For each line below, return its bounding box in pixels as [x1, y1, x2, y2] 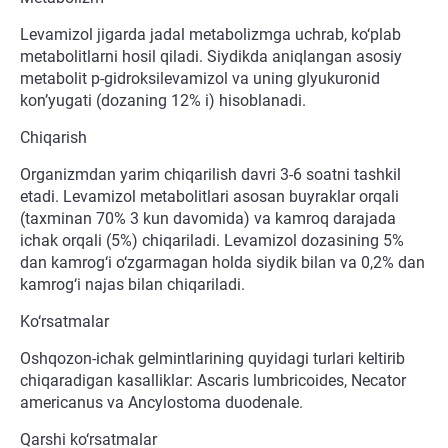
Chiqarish [20, 128, 87, 148]
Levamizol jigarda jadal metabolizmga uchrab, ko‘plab [20, 25, 401, 45]
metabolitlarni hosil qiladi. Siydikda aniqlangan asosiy [20, 47, 402, 67]
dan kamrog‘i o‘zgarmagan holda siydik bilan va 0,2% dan [20, 253, 425, 273]
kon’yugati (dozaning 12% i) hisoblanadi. [20, 91, 306, 111]
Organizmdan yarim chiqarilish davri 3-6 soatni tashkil [20, 165, 401, 185]
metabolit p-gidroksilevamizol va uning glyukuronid [20, 69, 380, 89]
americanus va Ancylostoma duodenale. [20, 393, 303, 413]
